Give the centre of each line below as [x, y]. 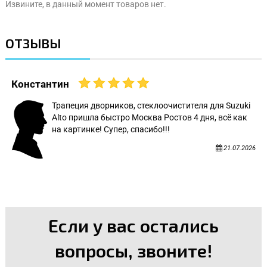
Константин [40, 84]
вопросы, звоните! [133, 251]
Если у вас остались [133, 226]
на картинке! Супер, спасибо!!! [111, 130]
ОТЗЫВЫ [33, 43]
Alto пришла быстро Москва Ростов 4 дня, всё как [150, 118]
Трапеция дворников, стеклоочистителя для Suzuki [151, 106]
